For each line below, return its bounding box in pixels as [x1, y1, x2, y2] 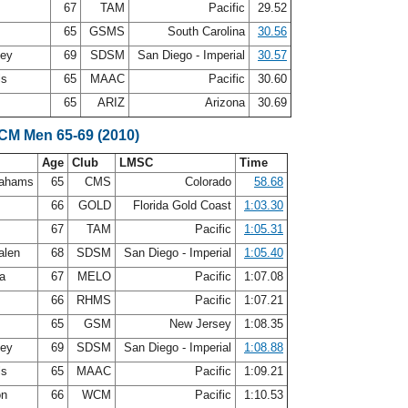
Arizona [201, 96, 249, 109]
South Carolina [164, 25, 249, 38]
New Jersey [166, 317, 235, 331]
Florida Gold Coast [129, 199, 235, 212]
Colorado [181, 175, 235, 189]
